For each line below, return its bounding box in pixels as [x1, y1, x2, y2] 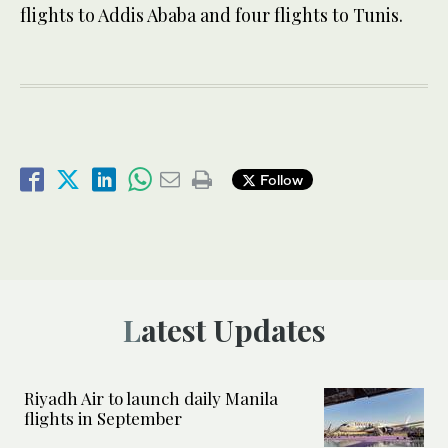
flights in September [24, 406, 186, 429]
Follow [256, 171, 303, 189]
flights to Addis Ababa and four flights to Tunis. [20, 2, 403, 27]
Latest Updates [140, 309, 326, 350]
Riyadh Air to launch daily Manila [24, 386, 278, 409]
